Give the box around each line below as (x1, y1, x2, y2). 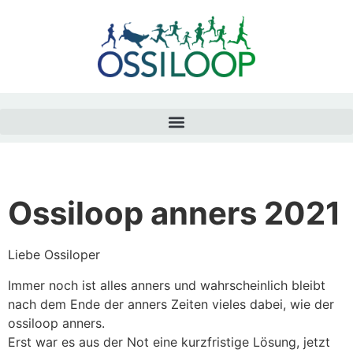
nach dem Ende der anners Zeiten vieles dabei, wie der (8, 295, 334, 312)
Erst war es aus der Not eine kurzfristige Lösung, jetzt (8, 333, 330, 350)
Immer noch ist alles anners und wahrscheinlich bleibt (8, 277, 325, 293)
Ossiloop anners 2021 (8, 194, 341, 233)
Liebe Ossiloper (8, 247, 100, 263)
